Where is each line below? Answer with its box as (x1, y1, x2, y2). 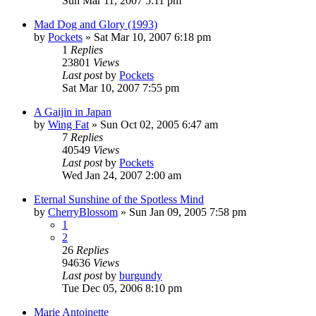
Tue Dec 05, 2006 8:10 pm (62, 281, 182, 294)
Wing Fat (48, 118, 89, 130)
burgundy (119, 269, 162, 281)
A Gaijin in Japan (34, 105, 111, 118)
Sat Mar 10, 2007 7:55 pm (62, 81, 179, 94)
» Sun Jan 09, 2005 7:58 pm (118, 205, 246, 218)
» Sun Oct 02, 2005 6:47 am (89, 118, 218, 130)
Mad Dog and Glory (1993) (34, 18, 157, 30)
